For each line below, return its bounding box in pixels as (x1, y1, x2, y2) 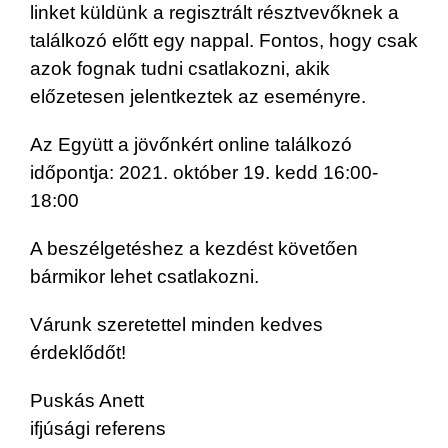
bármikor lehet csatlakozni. (30, 265, 259, 287)
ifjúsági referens (30, 417, 166, 439)
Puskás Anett (30, 389, 144, 411)
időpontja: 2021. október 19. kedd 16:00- (30, 161, 378, 183)
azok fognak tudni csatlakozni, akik (30, 57, 330, 79)
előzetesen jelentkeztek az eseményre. (30, 85, 366, 107)
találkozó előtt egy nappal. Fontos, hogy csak (30, 29, 418, 51)
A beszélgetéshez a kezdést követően (30, 237, 358, 259)
